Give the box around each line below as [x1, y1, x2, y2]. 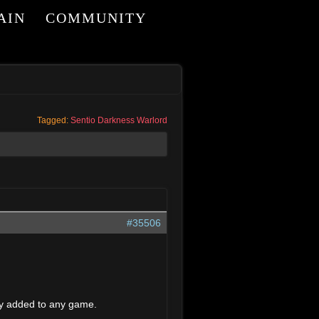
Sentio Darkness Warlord [70, 115, 167, 125]
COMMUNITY [46, 10, 147, 26]
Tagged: [37, 115, 70, 125]
